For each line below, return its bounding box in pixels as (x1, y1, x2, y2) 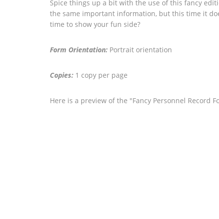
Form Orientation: (50, 45, 108, 54)
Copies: (50, 70, 73, 80)
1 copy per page (73, 70, 128, 80)
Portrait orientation (108, 45, 172, 54)
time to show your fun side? (50, 20, 140, 29)
